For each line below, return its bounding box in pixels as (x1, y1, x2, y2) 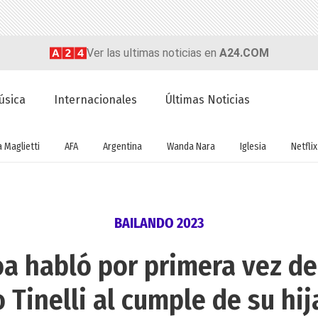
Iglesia (240, 140, 266, 153)
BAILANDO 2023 (114, 214, 204, 232)
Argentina (103, 140, 142, 153)
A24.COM (219, 45, 269, 60)
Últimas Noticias (165, 93, 251, 107)
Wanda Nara (167, 140, 215, 153)
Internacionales (54, 93, 138, 107)
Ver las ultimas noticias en (86, 45, 219, 60)
